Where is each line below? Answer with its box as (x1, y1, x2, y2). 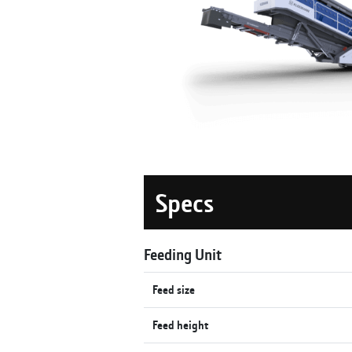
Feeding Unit (144, 244, 222, 264)
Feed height (152, 317, 209, 332)
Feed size (152, 281, 196, 297)
